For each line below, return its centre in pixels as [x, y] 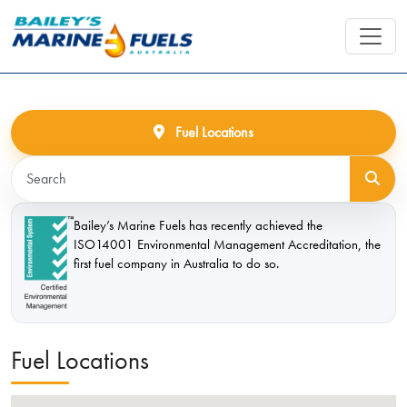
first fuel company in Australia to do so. [176, 263]
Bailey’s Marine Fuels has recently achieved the [198, 225]
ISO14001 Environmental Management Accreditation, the [227, 244]
